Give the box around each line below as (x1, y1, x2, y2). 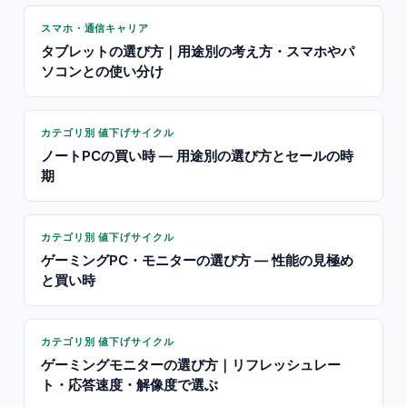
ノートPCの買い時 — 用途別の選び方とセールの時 (41, 147, 353, 164)
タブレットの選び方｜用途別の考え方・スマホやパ (41, 43, 354, 60)
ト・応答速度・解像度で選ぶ (41, 376, 218, 393)
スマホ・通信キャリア (41, 22, 149, 35)
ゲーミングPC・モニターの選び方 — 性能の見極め (41, 252, 353, 269)
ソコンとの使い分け (41, 63, 164, 80)
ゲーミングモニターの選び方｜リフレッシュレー (41, 356, 341, 373)
